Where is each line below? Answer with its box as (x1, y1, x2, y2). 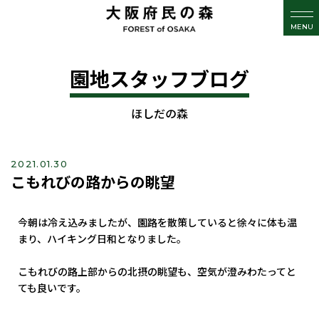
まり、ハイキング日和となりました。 (18, 231, 187, 246)
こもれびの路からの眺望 (11, 171, 175, 192)
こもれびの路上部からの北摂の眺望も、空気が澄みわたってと (18, 264, 296, 278)
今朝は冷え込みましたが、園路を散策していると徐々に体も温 (18, 215, 297, 229)
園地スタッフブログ (70, 64, 249, 93)
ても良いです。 (18, 281, 86, 295)
